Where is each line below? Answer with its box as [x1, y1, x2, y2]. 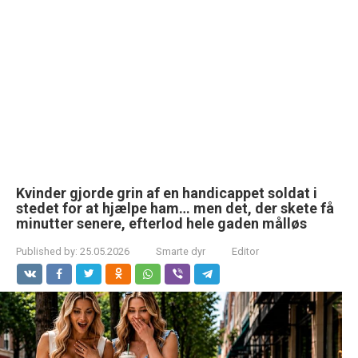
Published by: [16, 245, 78, 257]
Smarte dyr [156, 245, 205, 257]
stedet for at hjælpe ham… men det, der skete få [16, 200, 334, 217]
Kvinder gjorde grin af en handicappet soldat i [16, 185, 317, 201]
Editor [232, 245, 259, 257]
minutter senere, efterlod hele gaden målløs [16, 215, 307, 232]
